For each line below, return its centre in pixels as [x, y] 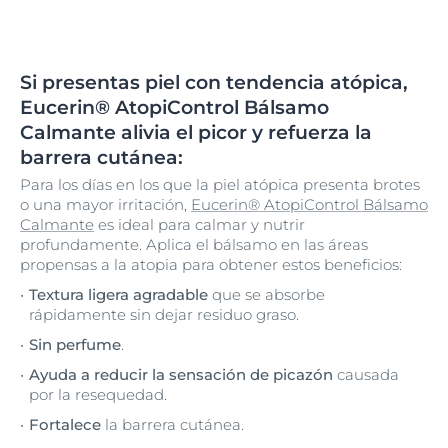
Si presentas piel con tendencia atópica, [214, 82]
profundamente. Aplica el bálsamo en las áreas [194, 244]
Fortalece [65, 424]
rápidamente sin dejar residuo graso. [164, 314]
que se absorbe [266, 294]
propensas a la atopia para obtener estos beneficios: [211, 264]
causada [366, 374]
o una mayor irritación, [105, 204]
